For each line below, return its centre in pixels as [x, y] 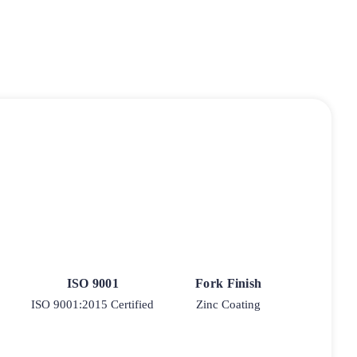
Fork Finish [229, 283]
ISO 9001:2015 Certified [93, 304]
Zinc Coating [229, 304]
